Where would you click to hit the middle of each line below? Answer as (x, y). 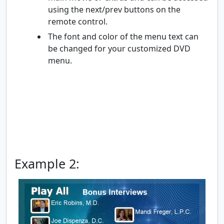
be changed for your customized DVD (119, 48)
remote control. (78, 21)
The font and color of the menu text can (123, 36)
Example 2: (47, 163)
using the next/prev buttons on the (114, 9)
